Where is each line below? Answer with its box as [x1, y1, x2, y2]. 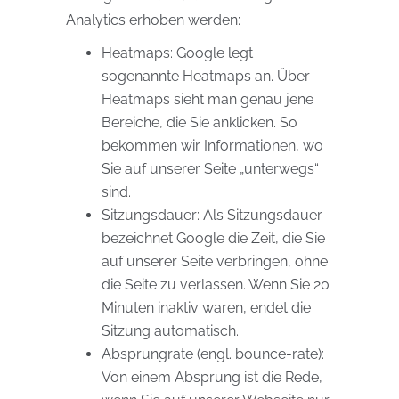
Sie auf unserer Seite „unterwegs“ [102, 160, 319, 177]
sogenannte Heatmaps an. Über [102, 68, 310, 85]
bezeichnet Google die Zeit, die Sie [102, 230, 325, 247]
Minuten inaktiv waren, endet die [102, 299, 311, 316]
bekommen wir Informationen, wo [102, 137, 323, 154]
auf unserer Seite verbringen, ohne [102, 253, 328, 270]
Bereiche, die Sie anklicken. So [102, 114, 297, 131]
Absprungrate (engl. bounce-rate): [102, 346, 324, 362]
